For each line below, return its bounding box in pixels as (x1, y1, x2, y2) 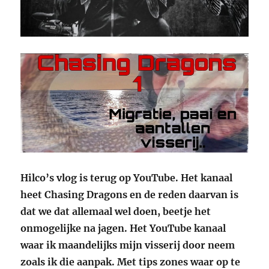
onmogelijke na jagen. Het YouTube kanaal (20, 222, 226, 234)
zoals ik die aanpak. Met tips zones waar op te (20, 255, 241, 268)
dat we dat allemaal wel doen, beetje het (20, 205, 211, 217)
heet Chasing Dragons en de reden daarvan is (20, 188, 239, 201)
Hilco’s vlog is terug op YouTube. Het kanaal (20, 171, 233, 184)
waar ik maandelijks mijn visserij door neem (20, 238, 235, 251)
